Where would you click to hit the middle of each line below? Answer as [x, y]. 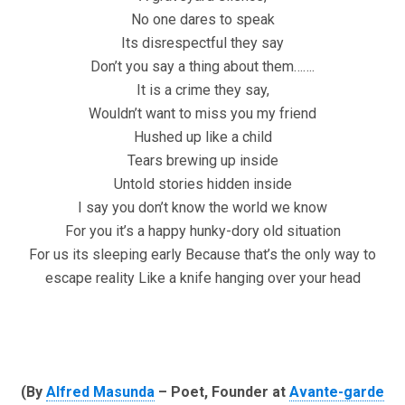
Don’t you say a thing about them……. [202, 67]
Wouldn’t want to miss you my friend [202, 114]
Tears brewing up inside [202, 161]
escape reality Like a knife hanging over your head [202, 278]
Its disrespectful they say [202, 43]
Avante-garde [337, 392]
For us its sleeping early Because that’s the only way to [202, 255]
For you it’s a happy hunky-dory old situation [202, 231]
